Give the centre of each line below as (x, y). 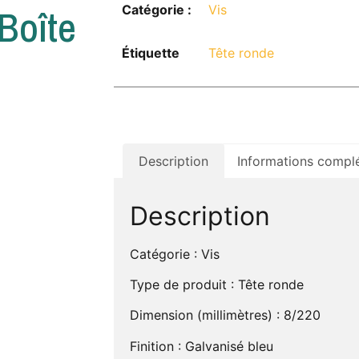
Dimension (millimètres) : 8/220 (225, 315)
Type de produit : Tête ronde (217, 284)
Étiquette (151, 53)
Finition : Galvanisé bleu (202, 346)
